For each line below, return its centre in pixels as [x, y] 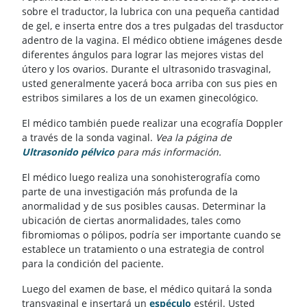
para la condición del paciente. [93, 264]
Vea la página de [194, 138]
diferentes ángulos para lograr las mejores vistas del [143, 55]
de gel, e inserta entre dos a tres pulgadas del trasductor [153, 26]
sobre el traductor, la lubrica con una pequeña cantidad [151, 12]
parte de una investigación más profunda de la [130, 192]
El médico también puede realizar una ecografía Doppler [152, 123]
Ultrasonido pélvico [68, 152]
